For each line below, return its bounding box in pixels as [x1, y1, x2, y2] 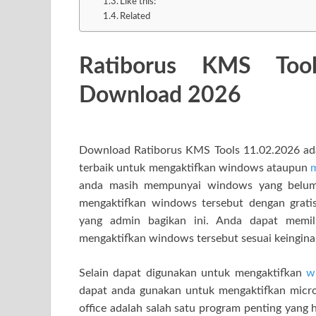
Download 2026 [79, 83, 241, 107]
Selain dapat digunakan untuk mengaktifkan [79, 267, 307, 279]
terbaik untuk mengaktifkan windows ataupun [79, 162, 311, 174]
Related [120, 12, 151, 22]
